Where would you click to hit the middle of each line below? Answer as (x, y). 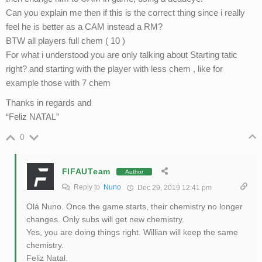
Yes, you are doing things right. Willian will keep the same (132, 232)
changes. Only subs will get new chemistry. (105, 220)
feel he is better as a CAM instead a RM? (84, 27)
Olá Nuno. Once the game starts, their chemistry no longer (134, 207)
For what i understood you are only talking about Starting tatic (121, 55)
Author (134, 171)
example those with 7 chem (58, 83)
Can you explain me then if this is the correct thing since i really (125, 13)
